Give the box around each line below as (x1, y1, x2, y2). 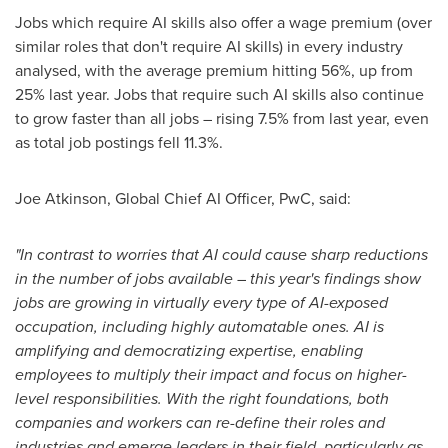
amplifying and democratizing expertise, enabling (15, 339, 363, 362)
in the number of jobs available (15, 267, 237, 290)
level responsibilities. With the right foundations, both (15, 387, 389, 410)
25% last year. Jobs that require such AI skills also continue (15, 83, 424, 106)
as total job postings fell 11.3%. (15, 131, 223, 154)
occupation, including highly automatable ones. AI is (15, 315, 384, 338)
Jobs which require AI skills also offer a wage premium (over (15, 11, 432, 34)
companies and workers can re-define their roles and (15, 411, 385, 434)
